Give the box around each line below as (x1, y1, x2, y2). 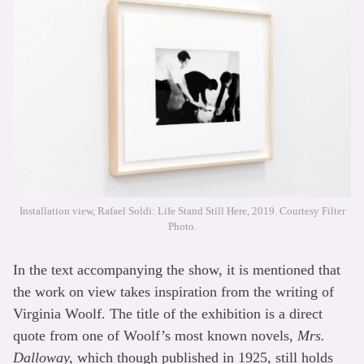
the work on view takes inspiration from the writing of (13, 283, 334, 300)
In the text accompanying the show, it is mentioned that (13, 261, 340, 278)
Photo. (167, 219, 197, 232)
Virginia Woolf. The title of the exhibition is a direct (13, 305, 323, 322)
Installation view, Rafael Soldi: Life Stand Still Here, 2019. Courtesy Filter (19, 204, 345, 217)
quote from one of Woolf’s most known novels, (13, 327, 297, 344)
